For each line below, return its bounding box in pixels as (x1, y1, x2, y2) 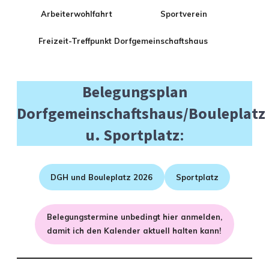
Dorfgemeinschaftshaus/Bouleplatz (17, 103, 265, 123)
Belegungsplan (82, 81, 187, 101)
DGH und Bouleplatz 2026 (50, 172, 153, 182)
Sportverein (160, 9, 207, 19)
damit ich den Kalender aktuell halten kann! (46, 226, 221, 236)
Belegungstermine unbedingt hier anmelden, (47, 212, 222, 222)
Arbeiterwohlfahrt (40, 9, 112, 19)
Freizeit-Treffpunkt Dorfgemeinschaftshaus (38, 35, 208, 46)
